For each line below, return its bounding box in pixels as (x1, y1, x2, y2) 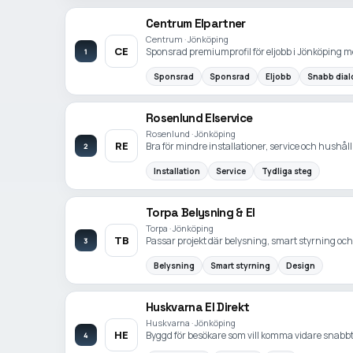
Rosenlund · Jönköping (146, 128, 236, 140)
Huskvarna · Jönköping (146, 317, 236, 329)
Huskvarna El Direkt (146, 299, 250, 315)
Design (286, 259, 315, 271)
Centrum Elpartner (146, 16, 246, 32)
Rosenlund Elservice (146, 110, 253, 126)
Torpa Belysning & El (146, 205, 255, 221)
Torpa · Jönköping (146, 222, 214, 235)
